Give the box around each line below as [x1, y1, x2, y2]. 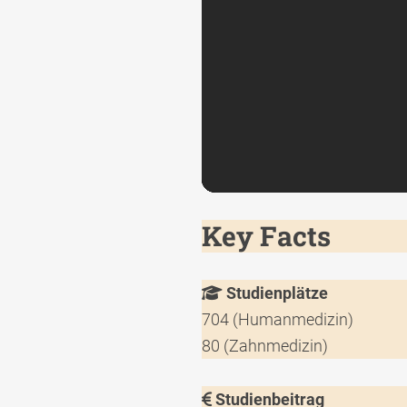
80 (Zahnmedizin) [202, 335, 328, 355]
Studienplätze [223, 283, 328, 303]
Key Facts [202, 217, 331, 253]
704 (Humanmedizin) [202, 309, 353, 329]
